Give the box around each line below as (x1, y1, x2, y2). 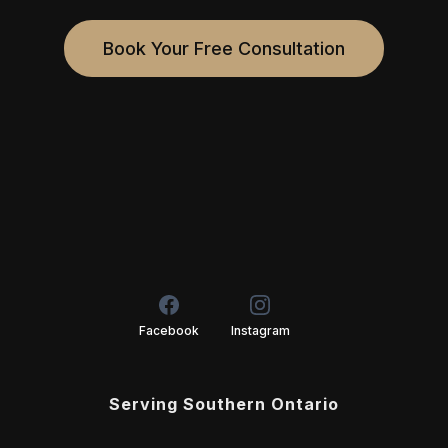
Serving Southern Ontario (109, 393, 339, 414)
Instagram (230, 322, 290, 338)
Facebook (138, 322, 199, 338)
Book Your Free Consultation (103, 37, 345, 59)
